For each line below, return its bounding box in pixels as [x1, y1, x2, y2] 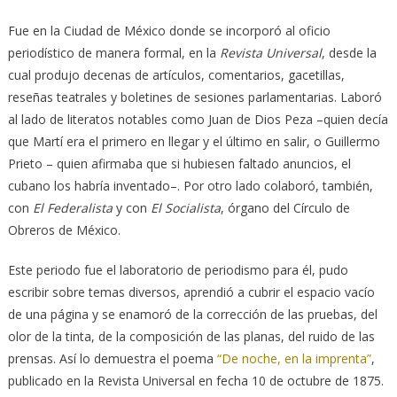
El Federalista [32, 199, 116, 217]
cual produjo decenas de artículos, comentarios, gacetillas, [7, 66, 345, 84]
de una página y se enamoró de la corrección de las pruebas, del [7, 306, 378, 323]
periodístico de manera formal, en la [7, 44, 220, 62]
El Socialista [150, 199, 221, 217]
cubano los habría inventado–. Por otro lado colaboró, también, [7, 177, 373, 195]
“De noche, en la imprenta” [216, 350, 371, 368]
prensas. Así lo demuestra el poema [7, 350, 217, 368]
